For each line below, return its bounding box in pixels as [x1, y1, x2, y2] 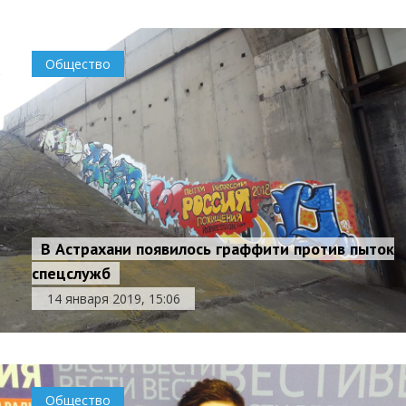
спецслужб [32, 263, 111, 285]
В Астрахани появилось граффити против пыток [41, 238, 394, 260]
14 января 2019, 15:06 [46, 290, 180, 308]
